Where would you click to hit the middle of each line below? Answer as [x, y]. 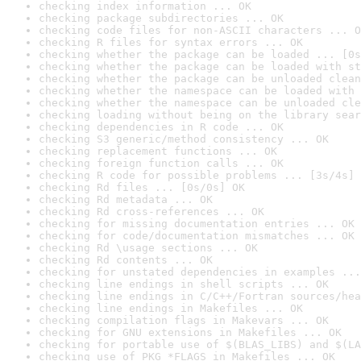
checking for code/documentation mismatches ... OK [197, 236]
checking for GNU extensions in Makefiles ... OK [190, 332]
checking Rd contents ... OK [126, 260]
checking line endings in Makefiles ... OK [171, 308]
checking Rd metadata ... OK [126, 199]
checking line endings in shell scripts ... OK [184, 284]
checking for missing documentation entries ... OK [197, 224]
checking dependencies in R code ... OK [161, 127]
